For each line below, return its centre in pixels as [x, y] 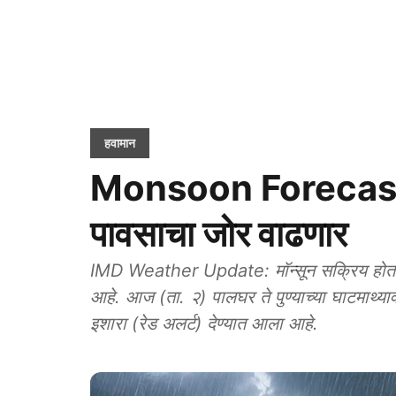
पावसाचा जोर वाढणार [219, 234]
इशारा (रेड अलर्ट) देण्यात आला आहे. [204, 324]
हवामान [120, 143]
